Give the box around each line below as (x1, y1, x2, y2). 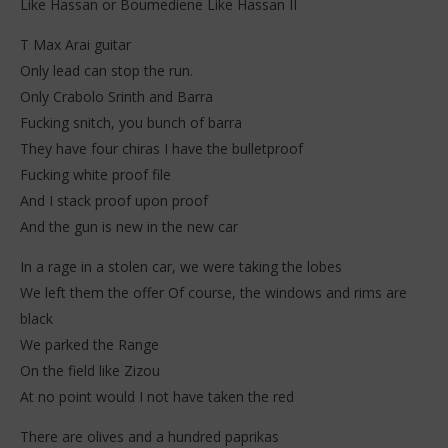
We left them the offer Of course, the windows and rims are (20, 282, 407, 302)
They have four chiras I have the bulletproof (20, 138, 303, 158)
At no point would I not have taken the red (20, 386, 294, 406)
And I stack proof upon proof (20, 190, 208, 210)
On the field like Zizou (20, 360, 160, 380)
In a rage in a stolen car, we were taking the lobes (20, 256, 342, 276)
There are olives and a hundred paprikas (20, 426, 279, 446)
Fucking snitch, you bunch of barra (20, 112, 242, 132)
